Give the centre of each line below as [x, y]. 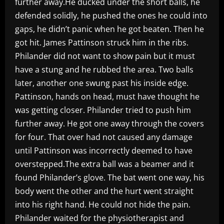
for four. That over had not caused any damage [104, 137]
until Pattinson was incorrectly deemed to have [104, 150]
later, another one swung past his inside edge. [102, 83]
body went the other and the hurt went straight [104, 191]
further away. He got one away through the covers [109, 123]
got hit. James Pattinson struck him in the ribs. [102, 42]
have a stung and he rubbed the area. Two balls [104, 69]
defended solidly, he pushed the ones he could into [111, 15]
